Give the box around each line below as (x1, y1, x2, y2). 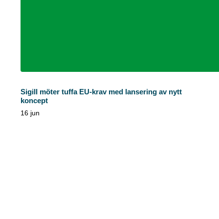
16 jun (21, 109, 40, 117)
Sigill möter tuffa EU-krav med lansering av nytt (21, 87, 182, 96)
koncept (21, 96, 48, 105)
